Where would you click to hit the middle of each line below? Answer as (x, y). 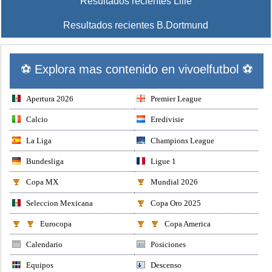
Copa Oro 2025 (175, 203)
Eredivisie (167, 120)
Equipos (40, 265)
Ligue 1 (163, 161)
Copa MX (42, 182)
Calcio (37, 120)
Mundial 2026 (174, 182)
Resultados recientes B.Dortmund (136, 25)
